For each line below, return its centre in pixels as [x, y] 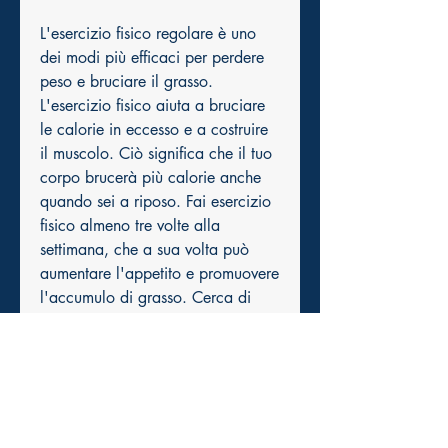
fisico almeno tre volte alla [130, 226]
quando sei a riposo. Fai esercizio [155, 202]
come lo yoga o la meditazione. [150, 370]
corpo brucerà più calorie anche [150, 178]
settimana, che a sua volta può [144, 250]
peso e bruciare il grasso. [126, 82]
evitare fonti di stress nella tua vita [155, 322]
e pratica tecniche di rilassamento [154, 346]
